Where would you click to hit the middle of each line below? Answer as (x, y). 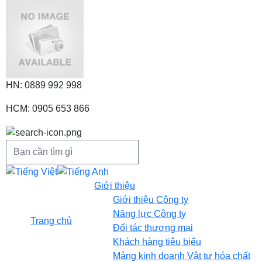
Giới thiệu (115, 185)
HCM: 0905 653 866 (48, 108)
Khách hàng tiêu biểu (157, 242)
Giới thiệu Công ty (151, 199)
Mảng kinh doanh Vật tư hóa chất (182, 256)
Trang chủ (51, 220)
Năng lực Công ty (149, 213)
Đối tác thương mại (153, 227)
